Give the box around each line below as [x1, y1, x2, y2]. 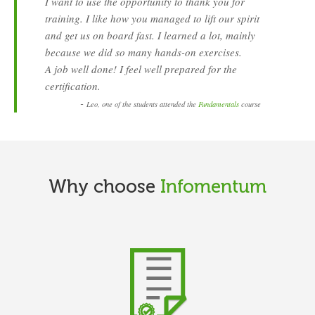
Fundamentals [198, 99, 239, 110]
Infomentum [160, 175, 266, 198]
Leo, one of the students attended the [86, 99, 198, 110]
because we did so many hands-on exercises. [45, 45, 242, 60]
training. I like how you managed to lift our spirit [45, 11, 259, 26]
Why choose [49, 175, 160, 198]
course [239, 99, 261, 110]
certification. [45, 79, 101, 94]
